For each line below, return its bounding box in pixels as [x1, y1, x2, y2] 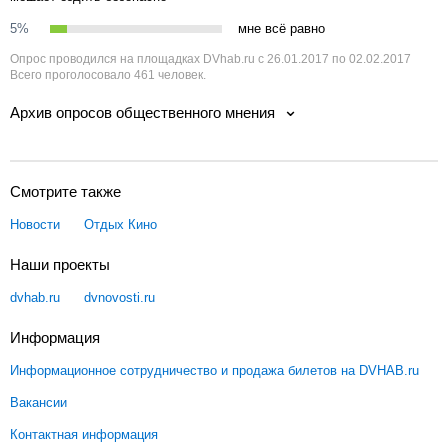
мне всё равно [238, 21, 325, 36]
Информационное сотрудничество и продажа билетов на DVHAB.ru [10, 362, 419, 378]
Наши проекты [10, 255, 110, 273]
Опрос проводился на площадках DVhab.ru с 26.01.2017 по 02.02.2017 [10, 52, 411, 66]
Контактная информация [10, 426, 158, 442]
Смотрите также [10, 182, 121, 200]
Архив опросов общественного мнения [10, 103, 275, 121]
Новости [10, 216, 60, 232]
